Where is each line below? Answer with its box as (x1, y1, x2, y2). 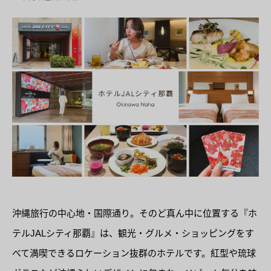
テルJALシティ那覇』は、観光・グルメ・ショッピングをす (12, 227, 254, 238)
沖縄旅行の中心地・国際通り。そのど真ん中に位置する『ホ (12, 207, 257, 218)
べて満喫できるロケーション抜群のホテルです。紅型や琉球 (12, 247, 256, 258)
